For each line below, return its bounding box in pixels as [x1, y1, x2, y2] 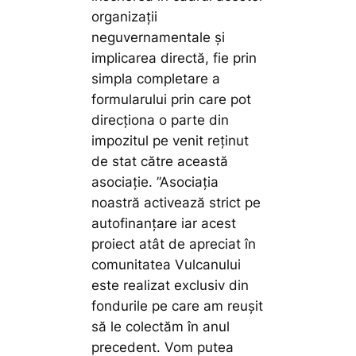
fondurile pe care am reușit [91, 297, 264, 314]
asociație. [91, 173, 157, 190]
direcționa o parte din [91, 111, 230, 128]
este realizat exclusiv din [91, 277, 250, 293]
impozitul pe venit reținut [91, 132, 250, 149]
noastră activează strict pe [91, 194, 261, 211]
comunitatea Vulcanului [91, 256, 242, 273]
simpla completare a [91, 70, 221, 87]
